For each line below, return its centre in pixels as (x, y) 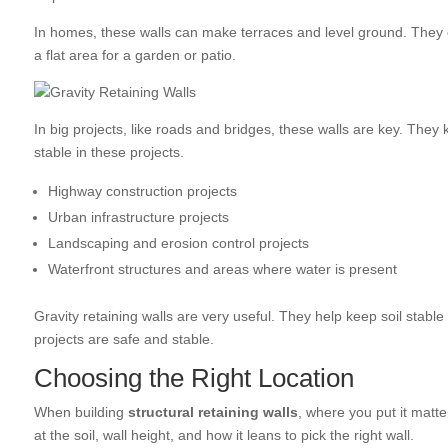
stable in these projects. (108, 152)
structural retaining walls (212, 412)
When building (80, 412)
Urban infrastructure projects (138, 217)
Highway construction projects (142, 191)
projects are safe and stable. (123, 339)
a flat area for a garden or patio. (134, 55)
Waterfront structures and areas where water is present (222, 269)
